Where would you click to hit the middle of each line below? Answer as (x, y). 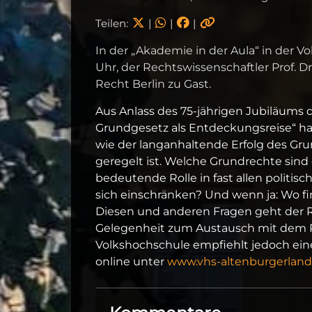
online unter (131, 261)
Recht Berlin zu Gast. (153, 84)
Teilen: (113, 23)
